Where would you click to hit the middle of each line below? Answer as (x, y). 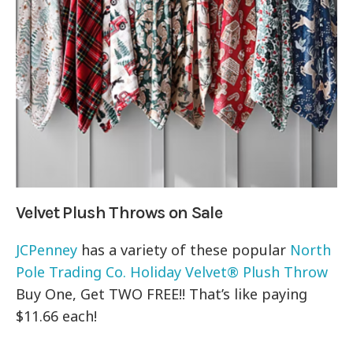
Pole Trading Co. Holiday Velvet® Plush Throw (172, 272)
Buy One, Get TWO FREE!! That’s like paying (162, 294)
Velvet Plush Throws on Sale (119, 213)
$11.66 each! (57, 316)
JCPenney (46, 250)
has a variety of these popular (184, 250)
